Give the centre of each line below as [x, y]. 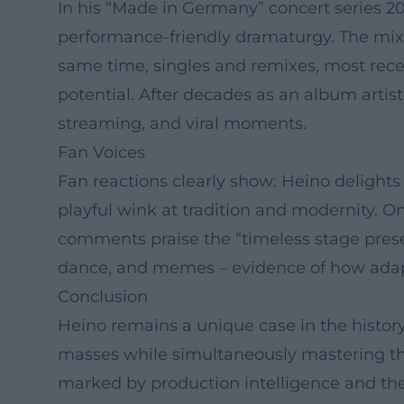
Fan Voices [101, 152]
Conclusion [103, 297]
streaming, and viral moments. [182, 124]
